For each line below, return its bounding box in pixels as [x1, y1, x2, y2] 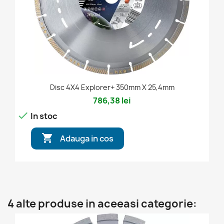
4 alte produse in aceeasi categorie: [7, 196, 197, 211]
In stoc [29, 110, 57, 121]
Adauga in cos [60, 132, 113, 144]
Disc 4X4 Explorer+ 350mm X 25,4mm [49, 82, 174, 92]
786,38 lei [93, 95, 131, 106]
